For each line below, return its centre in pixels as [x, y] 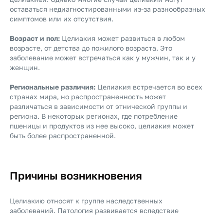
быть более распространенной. [63, 136]
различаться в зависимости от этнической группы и [99, 106]
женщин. [25, 67]
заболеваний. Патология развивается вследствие [94, 210]
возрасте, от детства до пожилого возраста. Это [91, 48]
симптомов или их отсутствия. [62, 19]
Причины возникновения [76, 175]
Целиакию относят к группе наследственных [86, 201]
